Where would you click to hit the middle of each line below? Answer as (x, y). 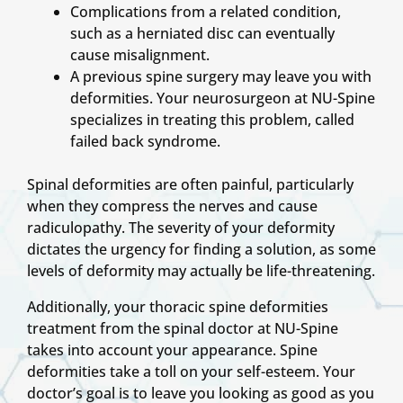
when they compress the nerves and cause (172, 206)
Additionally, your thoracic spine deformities (178, 307)
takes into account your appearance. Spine (172, 350)
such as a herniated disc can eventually (202, 34)
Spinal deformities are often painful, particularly (190, 185)
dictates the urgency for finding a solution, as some (201, 250)
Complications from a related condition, (206, 12)
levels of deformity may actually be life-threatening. (201, 271)
